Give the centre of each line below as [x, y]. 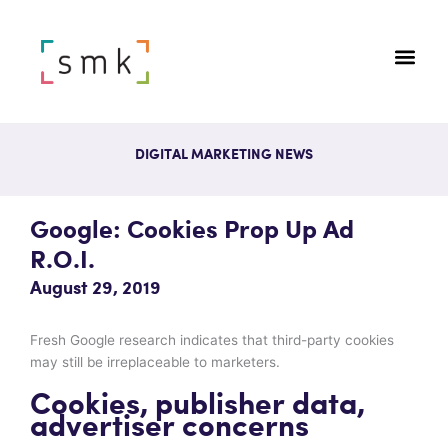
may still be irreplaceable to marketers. [155, 361]
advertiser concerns [169, 427]
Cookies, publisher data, [197, 405]
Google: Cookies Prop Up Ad [192, 230]
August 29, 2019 [95, 288]
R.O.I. [62, 260]
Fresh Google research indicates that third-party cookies [212, 339]
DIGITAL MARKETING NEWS [224, 155]
